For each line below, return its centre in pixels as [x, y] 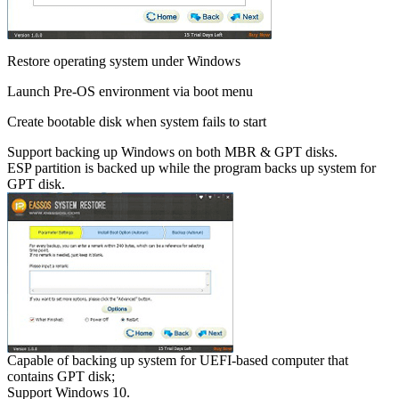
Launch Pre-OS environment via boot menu [130, 92]
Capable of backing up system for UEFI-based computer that [178, 361]
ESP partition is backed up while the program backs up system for [191, 168]
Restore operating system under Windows [124, 61]
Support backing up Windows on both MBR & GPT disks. [172, 152]
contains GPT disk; [61, 377]
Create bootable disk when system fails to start [137, 122]
